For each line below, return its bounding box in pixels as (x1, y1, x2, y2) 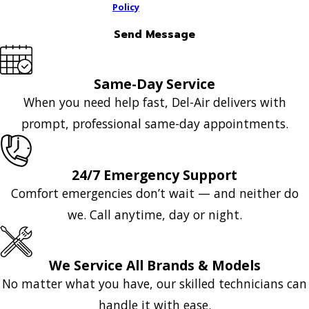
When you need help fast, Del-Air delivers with (23, 93, 286, 110)
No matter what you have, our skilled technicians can (2, 275, 307, 292)
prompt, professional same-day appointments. (21, 114, 288, 132)
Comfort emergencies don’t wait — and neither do (10, 184, 299, 201)
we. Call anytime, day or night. (67, 206, 242, 223)
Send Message (114, 26, 195, 43)
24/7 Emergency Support (72, 165, 237, 184)
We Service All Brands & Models (48, 256, 261, 275)
